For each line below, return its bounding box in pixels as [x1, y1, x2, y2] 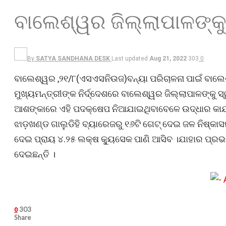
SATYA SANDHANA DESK [36, 54, 110, 62]
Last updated [111, 54, 149, 62]
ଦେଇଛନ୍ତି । [14, 148, 55, 159]
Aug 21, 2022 [149, 54, 187, 62]
